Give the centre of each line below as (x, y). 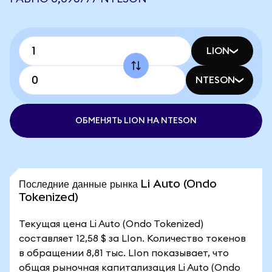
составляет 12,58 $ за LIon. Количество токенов (132, 239)
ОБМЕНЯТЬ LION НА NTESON (136, 121)
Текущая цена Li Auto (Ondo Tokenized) (111, 224)
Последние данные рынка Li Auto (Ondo (118, 184)
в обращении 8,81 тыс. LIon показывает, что (124, 253)
